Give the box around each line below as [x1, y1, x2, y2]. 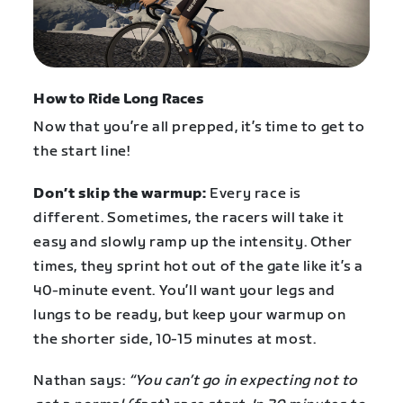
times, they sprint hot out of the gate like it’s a [33, 257, 363, 275]
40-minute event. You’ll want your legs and [33, 282, 336, 300]
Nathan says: [33, 372, 130, 390]
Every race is [206, 184, 301, 202]
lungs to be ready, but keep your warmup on [33, 306, 346, 324]
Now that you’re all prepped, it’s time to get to [33, 119, 365, 137]
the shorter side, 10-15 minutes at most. [33, 330, 317, 348]
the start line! [33, 143, 130, 161]
